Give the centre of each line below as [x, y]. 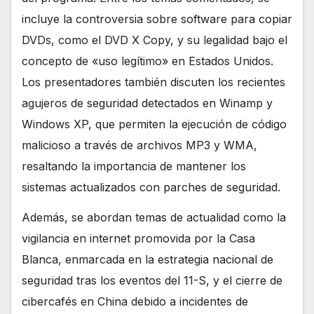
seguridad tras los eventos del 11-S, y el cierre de [152, 281]
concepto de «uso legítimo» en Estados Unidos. [148, 61]
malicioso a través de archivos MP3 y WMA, [139, 145]
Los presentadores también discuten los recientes [153, 82]
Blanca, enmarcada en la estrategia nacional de [148, 260]
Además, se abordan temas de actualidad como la [154, 218]
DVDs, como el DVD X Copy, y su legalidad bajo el [155, 40]
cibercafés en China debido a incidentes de [135, 302]
